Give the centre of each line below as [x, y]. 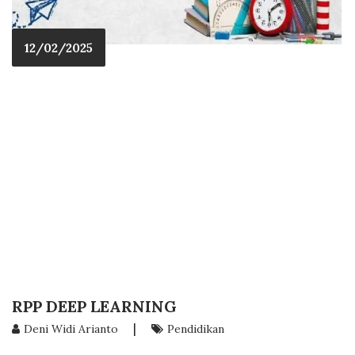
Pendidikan [196, 328]
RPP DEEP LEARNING [94, 306]
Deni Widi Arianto [71, 328]
